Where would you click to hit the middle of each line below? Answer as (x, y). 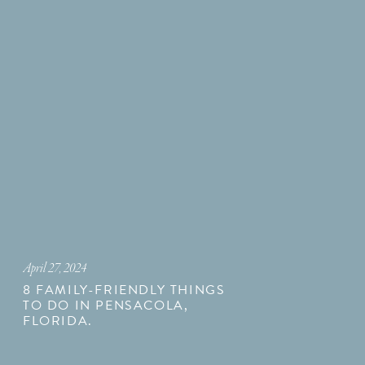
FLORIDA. (58, 321)
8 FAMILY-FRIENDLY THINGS (124, 290)
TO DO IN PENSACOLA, (106, 306)
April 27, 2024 (55, 269)
